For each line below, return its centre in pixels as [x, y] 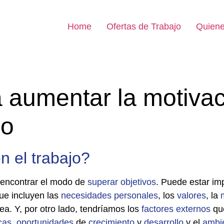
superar [103, 182]
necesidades [86, 195]
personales [136, 195]
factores [157, 209]
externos [193, 209]
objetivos [138, 182]
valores [191, 195]
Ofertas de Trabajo [144, 26]
